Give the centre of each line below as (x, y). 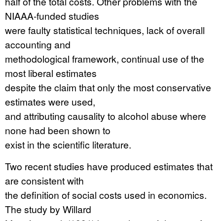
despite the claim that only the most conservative (108, 87)
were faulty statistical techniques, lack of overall (105, 30)
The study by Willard (48, 209)
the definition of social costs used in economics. (106, 195)
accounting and (38, 44)
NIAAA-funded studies (52, 16)
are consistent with (44, 180)
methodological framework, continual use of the (105, 58)
